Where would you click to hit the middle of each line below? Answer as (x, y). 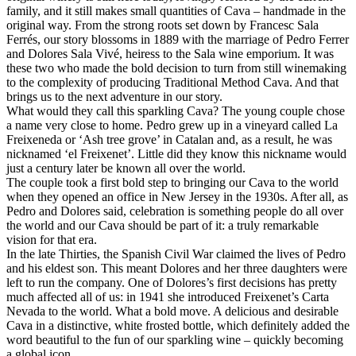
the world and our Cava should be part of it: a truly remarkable (163, 226)
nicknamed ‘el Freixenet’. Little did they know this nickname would (176, 154)
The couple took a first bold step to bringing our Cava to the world (172, 183)
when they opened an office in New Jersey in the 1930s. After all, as (177, 197)
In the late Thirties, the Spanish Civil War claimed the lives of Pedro (176, 254)
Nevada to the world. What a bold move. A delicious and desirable (172, 311)
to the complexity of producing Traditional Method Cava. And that (172, 83)
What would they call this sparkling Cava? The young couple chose (176, 111)
